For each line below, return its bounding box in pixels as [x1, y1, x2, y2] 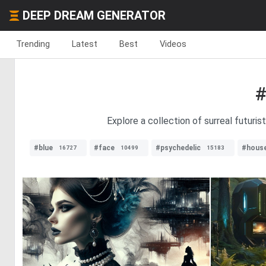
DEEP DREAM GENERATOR [23, 8, 166, 23]
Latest [72, 39, 97, 49]
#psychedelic [156, 144, 201, 152]
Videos [160, 39, 186, 49]
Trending [16, 39, 50, 49]
